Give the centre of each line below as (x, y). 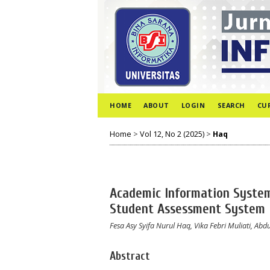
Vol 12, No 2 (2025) (172, 134)
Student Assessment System (187, 209)
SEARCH (231, 105)
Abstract (130, 256)
